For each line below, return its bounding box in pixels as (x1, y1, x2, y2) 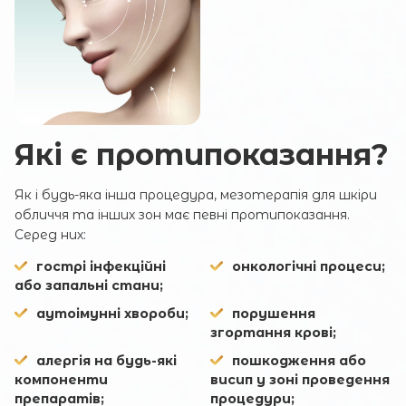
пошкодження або (231, 352, 366, 369)
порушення (231, 304, 315, 322)
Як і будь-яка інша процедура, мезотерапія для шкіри (14, 186, 377, 203)
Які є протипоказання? (14, 136, 389, 172)
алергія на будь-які (36, 352, 177, 369)
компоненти (14, 371, 108, 388)
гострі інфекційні (36, 257, 166, 275)
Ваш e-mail (49, 339, 123, 355)
